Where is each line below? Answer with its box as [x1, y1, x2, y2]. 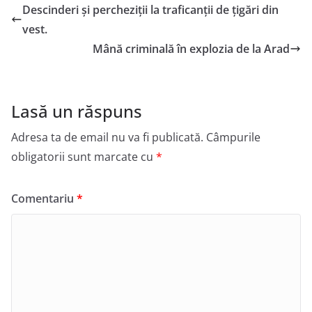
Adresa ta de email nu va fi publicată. [11, 129, 203, 145]
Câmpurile [206, 129, 260, 145]
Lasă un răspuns [11, 99, 142, 123]
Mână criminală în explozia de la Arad [93, 40, 290, 56]
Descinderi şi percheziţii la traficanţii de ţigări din [22, 1, 279, 17]
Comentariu [11, 190, 77, 206]
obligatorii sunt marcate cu [11, 148, 156, 164]
